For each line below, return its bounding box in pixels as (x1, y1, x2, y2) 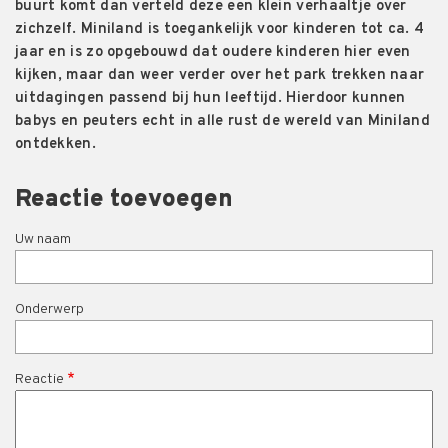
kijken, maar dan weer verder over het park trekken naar (15, 66, 425, 86)
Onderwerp (15, 301, 84, 319)
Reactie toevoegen (15, 185, 233, 216)
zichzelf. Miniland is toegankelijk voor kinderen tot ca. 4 (15, 20, 425, 40)
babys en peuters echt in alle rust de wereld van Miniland (15, 112, 430, 132)
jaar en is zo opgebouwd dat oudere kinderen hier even (15, 43, 411, 63)
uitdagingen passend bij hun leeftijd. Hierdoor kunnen (15, 89, 406, 109)
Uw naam (15, 231, 71, 249)
